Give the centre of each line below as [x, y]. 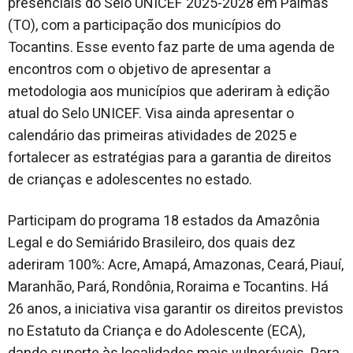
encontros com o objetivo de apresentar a [139, 70]
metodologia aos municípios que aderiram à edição [169, 92]
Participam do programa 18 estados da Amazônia [164, 221]
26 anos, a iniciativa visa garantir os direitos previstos [176, 309]
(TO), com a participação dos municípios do [144, 26]
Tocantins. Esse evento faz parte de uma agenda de [171, 48]
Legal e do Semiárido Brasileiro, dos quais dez [152, 243]
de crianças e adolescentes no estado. [132, 180]
